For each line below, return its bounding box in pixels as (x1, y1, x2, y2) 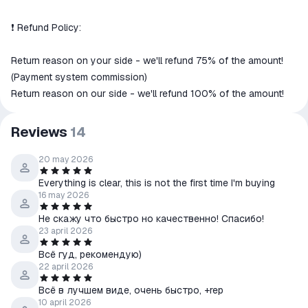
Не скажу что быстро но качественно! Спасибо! (38, 212, 264, 225)
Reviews (11, 123, 67, 141)
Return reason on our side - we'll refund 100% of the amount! (11, 87, 284, 100)
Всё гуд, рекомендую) (38, 248, 142, 261)
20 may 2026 (38, 154, 93, 165)
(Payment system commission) (11, 71, 150, 83)
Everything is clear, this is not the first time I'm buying (38, 177, 275, 189)
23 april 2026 (38, 225, 92, 236)
